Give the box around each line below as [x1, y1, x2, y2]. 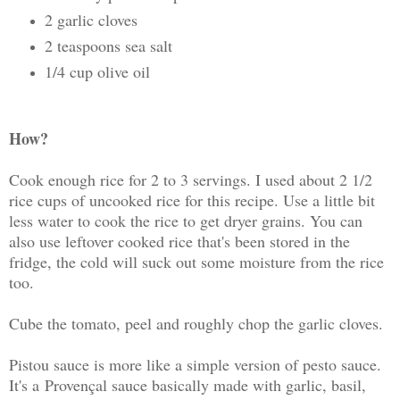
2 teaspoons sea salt [44, 34, 172, 56]
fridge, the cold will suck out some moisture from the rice [9, 250, 384, 272]
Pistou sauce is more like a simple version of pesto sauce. [9, 353, 381, 375]
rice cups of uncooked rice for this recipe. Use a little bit [9, 188, 375, 211]
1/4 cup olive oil [44, 60, 150, 82]
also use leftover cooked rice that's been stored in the [9, 229, 350, 252]
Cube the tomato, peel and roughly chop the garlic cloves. [9, 312, 383, 334]
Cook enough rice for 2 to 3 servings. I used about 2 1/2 [9, 168, 372, 190]
